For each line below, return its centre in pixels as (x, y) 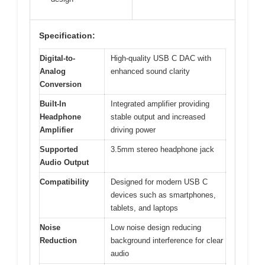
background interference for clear (167, 240)
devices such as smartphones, (163, 195)
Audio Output (64, 162)
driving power (133, 130)
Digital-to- (57, 58)
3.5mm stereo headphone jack (162, 149)
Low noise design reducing (156, 227)
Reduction (58, 240)
